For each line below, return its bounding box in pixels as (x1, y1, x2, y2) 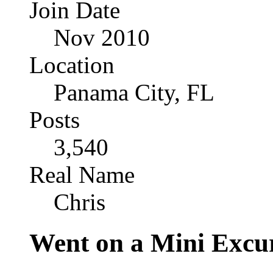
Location (29, 52, 115, 79)
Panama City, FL (54, 79, 214, 106)
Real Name (29, 161, 135, 188)
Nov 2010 (54, 24, 150, 51)
